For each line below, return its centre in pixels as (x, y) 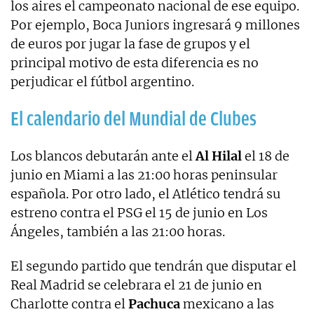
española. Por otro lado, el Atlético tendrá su (145, 193)
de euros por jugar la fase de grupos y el (130, 43)
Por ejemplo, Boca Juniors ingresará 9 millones (155, 25)
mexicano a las (227, 303)
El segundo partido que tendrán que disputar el (153, 266)
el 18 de (266, 156)
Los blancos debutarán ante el (103, 156)
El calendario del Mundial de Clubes (134, 118)
